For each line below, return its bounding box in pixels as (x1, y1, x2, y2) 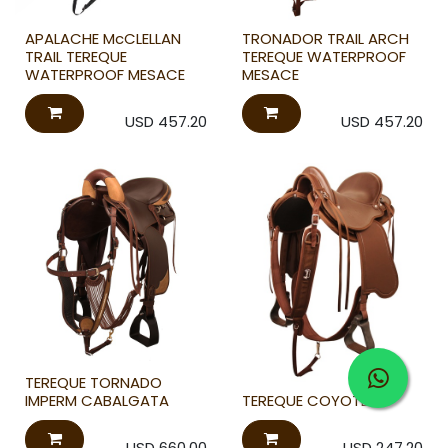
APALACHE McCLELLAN (25, 28, 181, 50)
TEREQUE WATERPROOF (241, 46, 406, 68)
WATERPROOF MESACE (25, 64, 185, 86)
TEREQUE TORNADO (25, 372, 162, 394)
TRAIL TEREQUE (25, 46, 127, 68)
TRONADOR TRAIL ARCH (241, 28, 409, 50)
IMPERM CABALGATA (25, 390, 169, 412)
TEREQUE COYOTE (241, 390, 368, 412)
